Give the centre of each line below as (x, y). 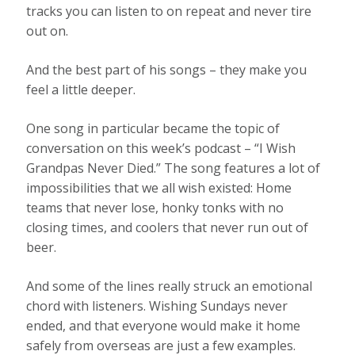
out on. (48, 31)
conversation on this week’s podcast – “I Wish (161, 149)
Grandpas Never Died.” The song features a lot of (174, 168)
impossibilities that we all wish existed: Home (159, 188)
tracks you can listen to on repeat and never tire (169, 11)
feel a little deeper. (81, 90)
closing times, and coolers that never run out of (168, 228)
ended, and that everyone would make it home (164, 326)
